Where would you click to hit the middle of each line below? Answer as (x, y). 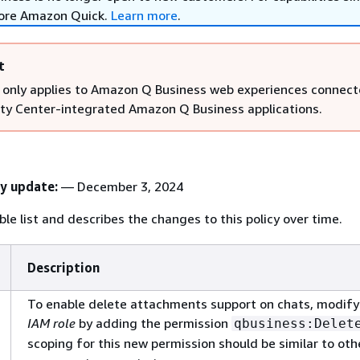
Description (63, 268)
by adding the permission (153, 323)
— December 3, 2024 (121, 186)
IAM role (51, 323)
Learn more (144, 15)
